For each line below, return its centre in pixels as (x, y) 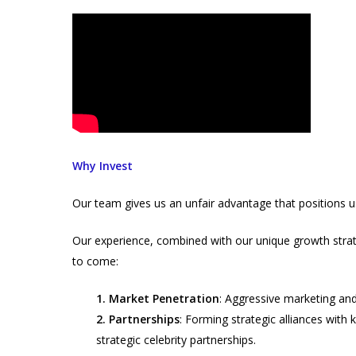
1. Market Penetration (157, 298)
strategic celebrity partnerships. (176, 339)
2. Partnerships (137, 319)
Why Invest (102, 165)
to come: (95, 261)
